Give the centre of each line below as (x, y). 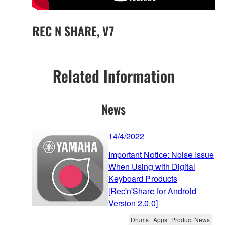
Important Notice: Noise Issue (161, 155)
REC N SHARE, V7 (73, 31)
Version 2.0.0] (133, 203)
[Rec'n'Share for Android (152, 191)
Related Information (113, 76)
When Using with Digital (152, 167)
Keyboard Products (143, 179)
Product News (191, 220)
